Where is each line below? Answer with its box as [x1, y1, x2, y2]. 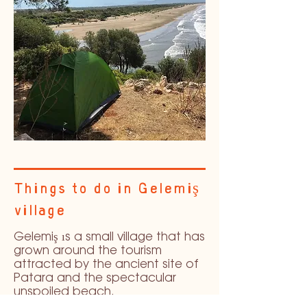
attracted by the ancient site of [14, 259, 198, 270]
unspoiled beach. [14, 286, 121, 297]
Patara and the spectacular [14, 273, 176, 284]
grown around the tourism [14, 245, 162, 256]
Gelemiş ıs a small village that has [14, 232, 205, 243]
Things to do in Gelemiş [14, 183, 199, 197]
